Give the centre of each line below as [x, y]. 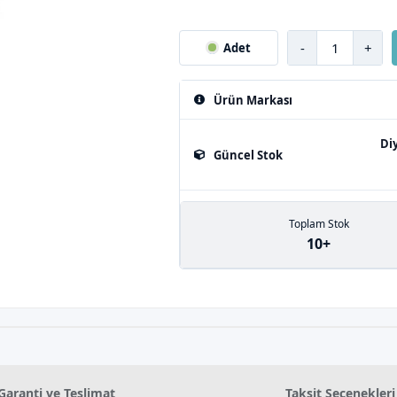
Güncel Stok [249, 155]
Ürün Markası [253, 100]
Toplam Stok [319, 223]
